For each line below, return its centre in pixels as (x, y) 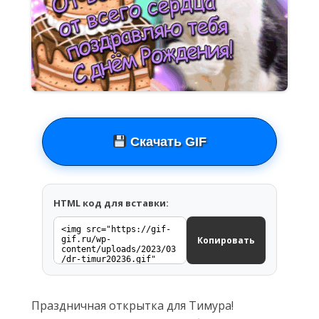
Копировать (226, 240)
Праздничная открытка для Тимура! (132, 305)
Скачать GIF (167, 142)
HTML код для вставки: (111, 203)
